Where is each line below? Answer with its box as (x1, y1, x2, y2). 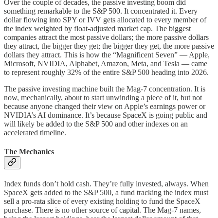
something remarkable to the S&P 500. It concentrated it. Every (4, 6, 198, 15)
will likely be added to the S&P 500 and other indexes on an (4, 119, 188, 128)
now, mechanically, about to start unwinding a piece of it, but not (4, 93, 202, 102)
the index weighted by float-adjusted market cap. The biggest (4, 24, 191, 33)
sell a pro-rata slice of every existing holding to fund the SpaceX (4, 197, 200, 206)
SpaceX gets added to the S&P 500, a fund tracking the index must (4, 188, 208, 197)
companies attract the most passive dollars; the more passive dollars (4, 33, 209, 41)
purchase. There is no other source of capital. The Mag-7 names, (4, 206, 201, 215)
